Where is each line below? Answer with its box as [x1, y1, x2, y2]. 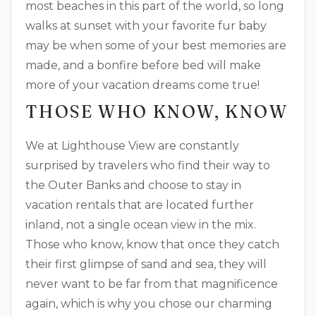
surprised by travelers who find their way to [25, 159, 270, 172]
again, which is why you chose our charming [25, 297, 272, 310]
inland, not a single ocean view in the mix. [25, 218, 256, 231]
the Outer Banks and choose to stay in [25, 178, 241, 192]
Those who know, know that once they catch [25, 238, 279, 251]
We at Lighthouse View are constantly [25, 139, 239, 152]
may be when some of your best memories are [25, 39, 286, 52]
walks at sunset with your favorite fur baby [25, 19, 267, 32]
